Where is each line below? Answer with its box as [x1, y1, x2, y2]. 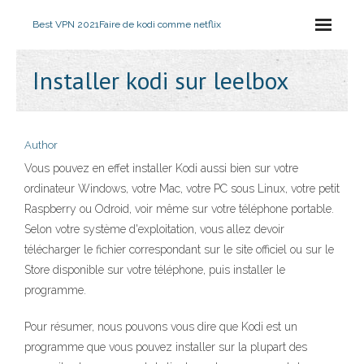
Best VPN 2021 [32, 19, 99, 30]
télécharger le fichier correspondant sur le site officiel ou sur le [24, 243, 334, 256]
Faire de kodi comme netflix [99, 19, 221, 30]
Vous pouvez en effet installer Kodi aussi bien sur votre [24, 162, 298, 175]
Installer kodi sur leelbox [32, 64, 288, 96]
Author [24, 139, 58, 151]
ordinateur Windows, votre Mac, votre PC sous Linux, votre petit [24, 182, 340, 195]
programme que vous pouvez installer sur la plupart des [24, 340, 307, 353]
